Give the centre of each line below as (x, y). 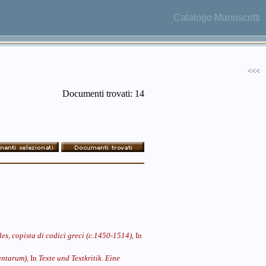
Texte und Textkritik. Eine (79, 258)
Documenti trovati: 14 (103, 94)
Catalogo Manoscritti (217, 18)
